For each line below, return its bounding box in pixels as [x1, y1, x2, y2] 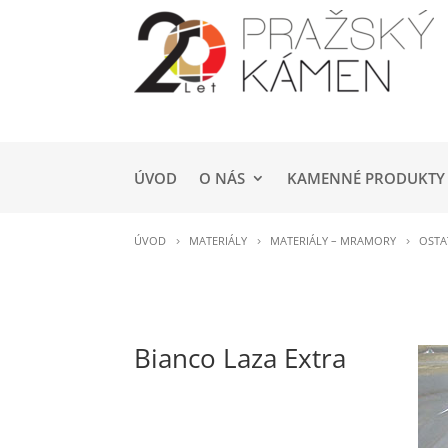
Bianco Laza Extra [134, 339, 347, 376]
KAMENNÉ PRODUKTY [287, 168, 446, 189]
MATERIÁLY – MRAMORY [270, 233, 397, 249]
